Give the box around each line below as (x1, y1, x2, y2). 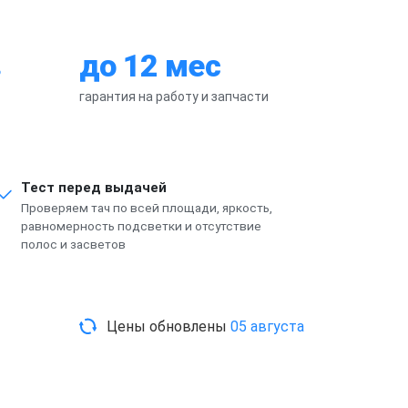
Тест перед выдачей (21, 178, 168, 196)
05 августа (230, 318, 304, 335)
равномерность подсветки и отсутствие (21, 218, 262, 233)
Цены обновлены (107, 318, 230, 335)
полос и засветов (21, 236, 127, 251)
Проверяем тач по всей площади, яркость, (21, 199, 273, 215)
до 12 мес (79, 46, 220, 84)
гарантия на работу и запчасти (79, 88, 269, 104)
